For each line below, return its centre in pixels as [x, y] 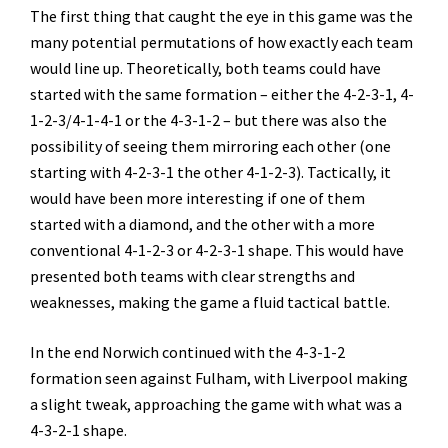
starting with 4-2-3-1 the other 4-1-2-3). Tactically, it [210, 172]
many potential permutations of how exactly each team [221, 42]
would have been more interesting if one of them [197, 198]
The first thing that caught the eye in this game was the [221, 16]
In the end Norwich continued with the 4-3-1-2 [187, 352]
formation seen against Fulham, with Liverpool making [219, 378]
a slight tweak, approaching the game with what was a [216, 404]
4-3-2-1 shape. [78, 430]
